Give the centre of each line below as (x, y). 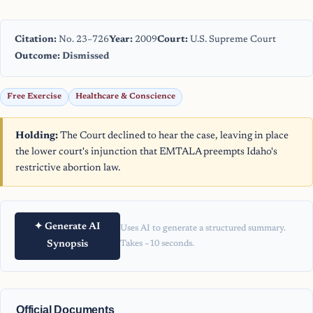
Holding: (37, 136)
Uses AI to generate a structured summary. (203, 229)
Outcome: (37, 57)
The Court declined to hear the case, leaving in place (173, 136)
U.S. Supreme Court (232, 40)
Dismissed (86, 57)
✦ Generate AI (67, 227)
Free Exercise (34, 97)
